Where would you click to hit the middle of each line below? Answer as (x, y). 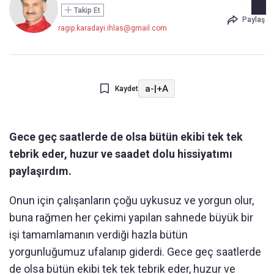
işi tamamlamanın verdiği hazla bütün (98, 235)
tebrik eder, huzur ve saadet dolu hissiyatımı (121, 154)
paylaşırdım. (40, 171)
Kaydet (126, 89)
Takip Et (86, 10)
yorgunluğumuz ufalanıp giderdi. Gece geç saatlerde (135, 252)
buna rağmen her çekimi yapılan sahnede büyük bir (131, 217)
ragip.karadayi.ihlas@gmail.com (113, 28)
